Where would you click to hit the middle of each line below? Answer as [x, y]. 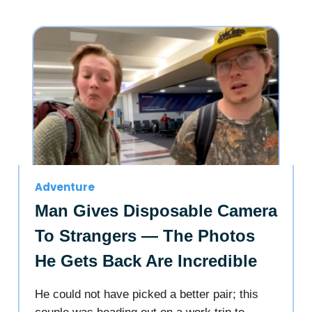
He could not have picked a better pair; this [147, 294]
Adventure [65, 187]
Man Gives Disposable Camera [156, 210]
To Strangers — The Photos [145, 235]
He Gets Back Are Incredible [146, 260]
